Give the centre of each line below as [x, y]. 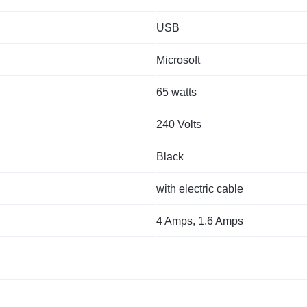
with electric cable [200, 188]
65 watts [176, 92]
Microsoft [178, 60]
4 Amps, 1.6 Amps [200, 221]
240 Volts [179, 124]
